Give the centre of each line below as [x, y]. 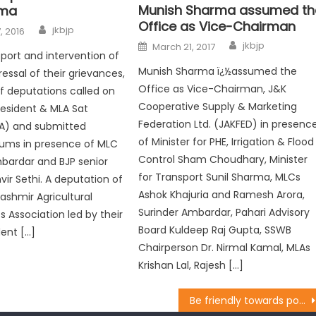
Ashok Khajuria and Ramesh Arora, [222, 195]
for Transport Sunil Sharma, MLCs [220, 177]
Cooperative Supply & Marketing [218, 107]
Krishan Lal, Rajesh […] [191, 266]
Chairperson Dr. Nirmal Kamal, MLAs [225, 248]
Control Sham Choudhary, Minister [223, 160]
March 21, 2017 [184, 47]
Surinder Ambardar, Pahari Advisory [224, 213]
